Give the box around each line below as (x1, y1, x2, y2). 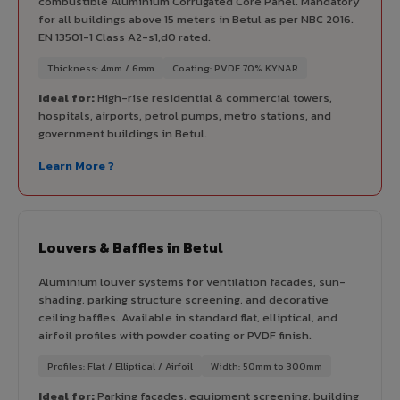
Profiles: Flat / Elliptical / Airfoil (47, 358, 193, 373)
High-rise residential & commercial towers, (95, 88, 332, 106)
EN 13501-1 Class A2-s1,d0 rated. (38, 28, 211, 46)
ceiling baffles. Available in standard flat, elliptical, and (38, 308, 337, 326)
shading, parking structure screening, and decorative (38, 290, 329, 308)
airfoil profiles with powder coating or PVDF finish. (38, 326, 312, 344)
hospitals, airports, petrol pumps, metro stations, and (38, 106, 331, 124)
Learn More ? (38, 156, 114, 174)
